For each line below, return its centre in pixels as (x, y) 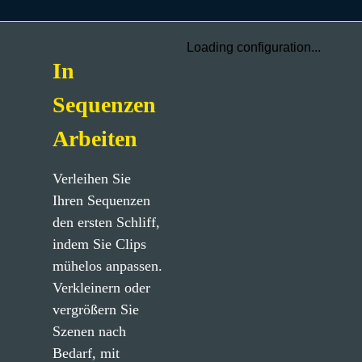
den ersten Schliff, (106, 222)
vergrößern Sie (95, 309)
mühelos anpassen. (107, 266)
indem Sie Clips (99, 244)
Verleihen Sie (91, 179)
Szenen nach (89, 331)
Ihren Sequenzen (101, 200)
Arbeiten (95, 139)
